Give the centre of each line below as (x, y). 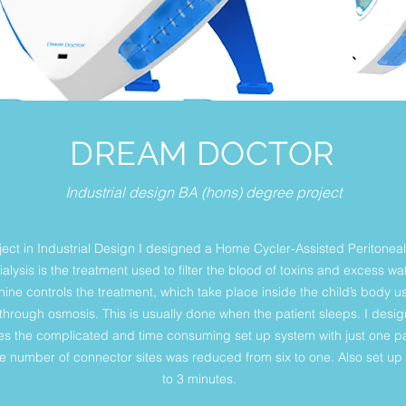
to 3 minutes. (203, 379)
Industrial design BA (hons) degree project (203, 192)
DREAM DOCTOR (203, 153)
